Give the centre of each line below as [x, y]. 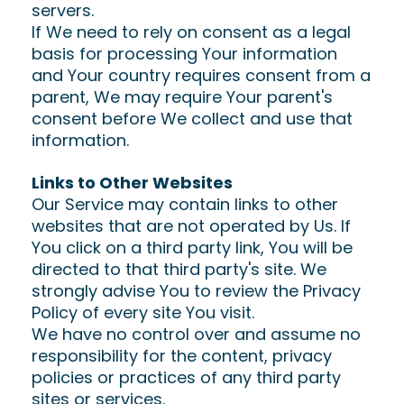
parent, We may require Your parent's [182, 97]
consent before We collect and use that [192, 119]
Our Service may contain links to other [185, 204]
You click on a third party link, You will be [192, 248]
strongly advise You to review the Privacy [196, 291]
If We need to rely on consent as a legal [191, 32]
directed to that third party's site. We [179, 269]
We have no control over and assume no [196, 334]
